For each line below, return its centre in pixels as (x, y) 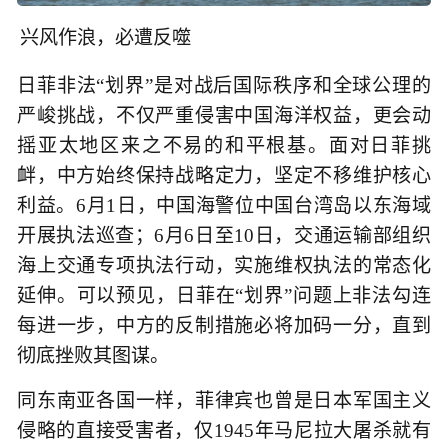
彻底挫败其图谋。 (93, 356)
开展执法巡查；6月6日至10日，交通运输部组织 (224, 236)
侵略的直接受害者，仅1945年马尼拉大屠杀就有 (224, 431)
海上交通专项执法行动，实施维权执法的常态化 (224, 266)
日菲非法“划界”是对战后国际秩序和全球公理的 (224, 86)
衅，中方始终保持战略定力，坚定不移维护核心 (224, 176)
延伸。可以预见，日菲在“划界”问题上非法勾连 (224, 296)
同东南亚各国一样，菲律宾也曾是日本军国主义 (224, 401)
